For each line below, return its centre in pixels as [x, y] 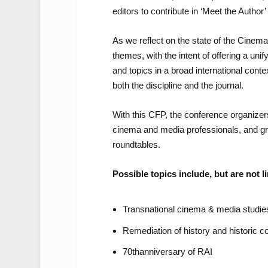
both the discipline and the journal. [178, 85]
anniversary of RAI [176, 252]
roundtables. [136, 144]
